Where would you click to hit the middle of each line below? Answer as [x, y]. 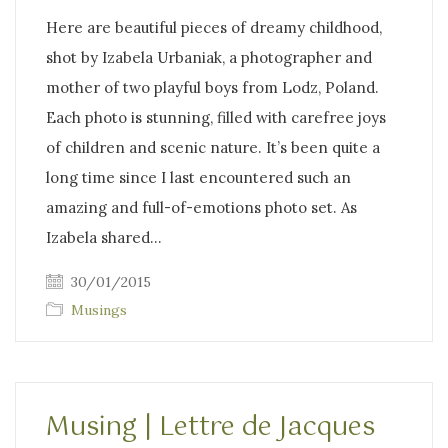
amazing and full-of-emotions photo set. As [201, 207]
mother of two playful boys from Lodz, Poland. [212, 87]
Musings [99, 309]
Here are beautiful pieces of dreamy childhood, [214, 27]
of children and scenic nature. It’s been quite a [213, 147]
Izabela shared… [104, 237]
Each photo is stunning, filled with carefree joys [216, 117]
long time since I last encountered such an [198, 177]
